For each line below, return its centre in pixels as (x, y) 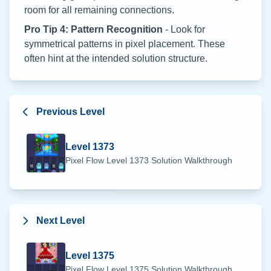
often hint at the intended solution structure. (116, 58)
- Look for (184, 29)
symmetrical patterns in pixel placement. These (125, 44)
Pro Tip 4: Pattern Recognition (93, 29)
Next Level (60, 220)
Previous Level (70, 112)
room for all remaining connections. (99, 10)
